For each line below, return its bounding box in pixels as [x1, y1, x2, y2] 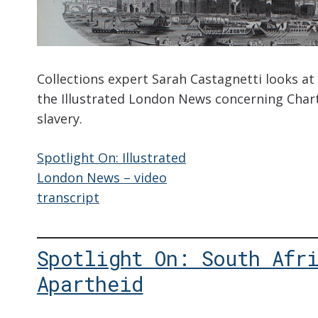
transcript [37, 189, 99, 207]
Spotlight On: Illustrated [37, 149, 186, 167]
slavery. [37, 110, 82, 128]
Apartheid [37, 270, 143, 298]
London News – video [37, 169, 167, 187]
